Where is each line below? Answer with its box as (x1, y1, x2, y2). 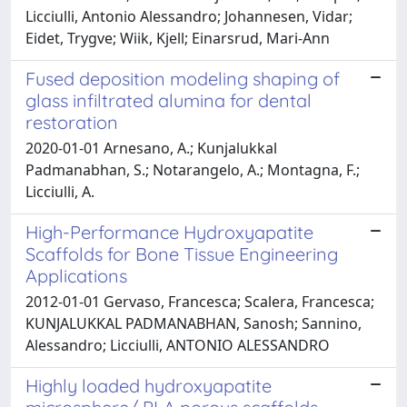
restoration (25, 110, 118, 134)
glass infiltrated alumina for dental (25, 88, 312, 112)
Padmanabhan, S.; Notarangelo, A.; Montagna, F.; (25, 159, 360, 180)
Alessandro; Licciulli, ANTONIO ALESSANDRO (25, 334, 330, 355)
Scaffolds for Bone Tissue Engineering (25, 242, 338, 265)
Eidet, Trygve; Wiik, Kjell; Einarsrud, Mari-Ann (25, 27, 330, 48)
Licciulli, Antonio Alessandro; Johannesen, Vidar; (25, 5, 352, 26)
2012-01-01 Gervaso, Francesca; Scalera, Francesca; (25, 291, 374, 312)
